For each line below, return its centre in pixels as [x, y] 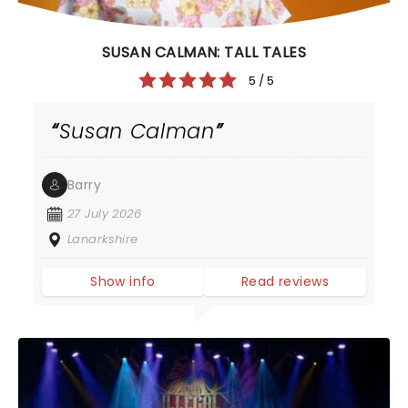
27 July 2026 [105, 214]
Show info [123, 282]
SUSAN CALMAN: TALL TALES [204, 53]
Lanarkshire [103, 240]
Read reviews [285, 282]
